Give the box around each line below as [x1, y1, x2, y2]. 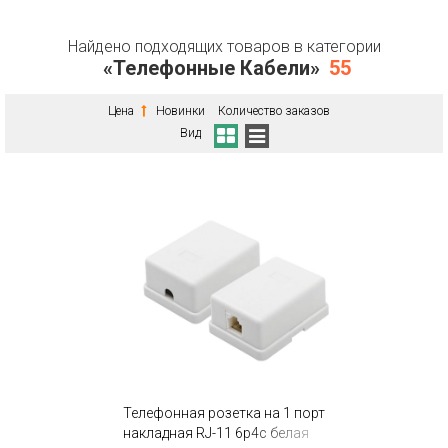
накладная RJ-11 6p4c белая [122, 425, 309, 441]
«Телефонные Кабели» [102, 56, 320, 80]
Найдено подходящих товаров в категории [67, 37, 381, 56]
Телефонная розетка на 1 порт [122, 405, 325, 421]
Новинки [156, 104, 205, 118]
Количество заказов [218, 104, 330, 118]
